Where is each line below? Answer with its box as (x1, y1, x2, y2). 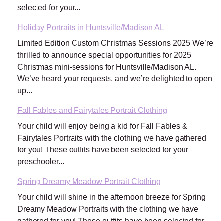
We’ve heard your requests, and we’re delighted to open (17, 74, 212, 83)
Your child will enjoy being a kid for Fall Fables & (17, 122, 187, 131)
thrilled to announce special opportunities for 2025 (17, 51, 191, 60)
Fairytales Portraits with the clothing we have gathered (17, 134, 206, 143)
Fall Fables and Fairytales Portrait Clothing (17, 106, 167, 115)
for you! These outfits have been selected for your (17, 146, 188, 154)
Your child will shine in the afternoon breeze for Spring (17, 193, 206, 202)
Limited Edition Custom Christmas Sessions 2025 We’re (17, 39, 213, 48)
